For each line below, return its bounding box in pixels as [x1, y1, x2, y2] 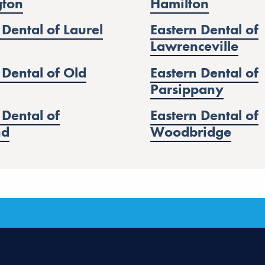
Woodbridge [150, 122, 231, 141]
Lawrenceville [150, 37, 238, 56]
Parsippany [150, 79, 224, 98]
